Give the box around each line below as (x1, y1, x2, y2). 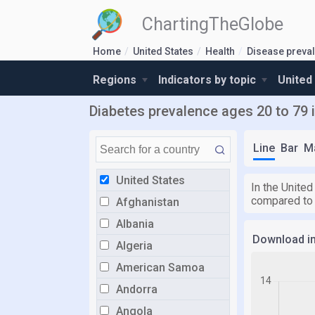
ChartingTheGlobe (142, 14, 283, 34)
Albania (116, 217, 154, 231)
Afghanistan (116, 195, 179, 209)
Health (205, 46, 235, 57)
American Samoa (116, 261, 205, 274)
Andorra (116, 283, 157, 296)
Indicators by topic (158, 73, 259, 86)
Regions (93, 73, 139, 86)
